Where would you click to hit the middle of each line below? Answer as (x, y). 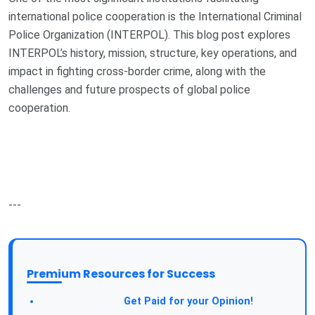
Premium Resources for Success (121, 274)
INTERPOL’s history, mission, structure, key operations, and (153, 53)
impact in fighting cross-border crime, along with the (137, 72)
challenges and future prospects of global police (129, 90)
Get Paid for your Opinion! (187, 302)
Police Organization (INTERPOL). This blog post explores (149, 35)
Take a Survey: (81, 301)
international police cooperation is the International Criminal (155, 17)
